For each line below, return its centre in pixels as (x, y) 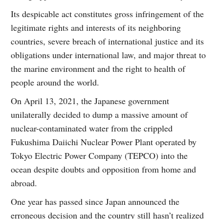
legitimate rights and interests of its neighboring (96, 27)
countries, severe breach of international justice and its (108, 41)
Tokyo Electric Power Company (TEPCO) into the (99, 155)
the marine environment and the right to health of (98, 68)
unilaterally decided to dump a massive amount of (99, 114)
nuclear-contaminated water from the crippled (92, 128)
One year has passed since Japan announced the (95, 201)
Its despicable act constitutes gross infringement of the (108, 13)
